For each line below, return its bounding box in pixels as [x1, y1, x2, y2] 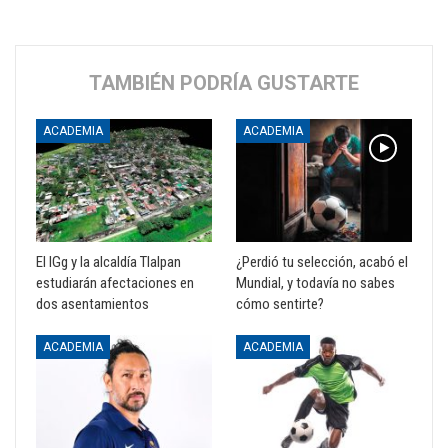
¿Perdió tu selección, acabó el [236, 253, 408, 272]
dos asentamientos [36, 295, 149, 314]
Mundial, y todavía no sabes [236, 274, 395, 293]
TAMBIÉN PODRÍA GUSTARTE [89, 71, 359, 95]
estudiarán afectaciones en [36, 274, 194, 293]
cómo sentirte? [236, 295, 324, 314]
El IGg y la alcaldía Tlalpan [36, 253, 181, 272]
